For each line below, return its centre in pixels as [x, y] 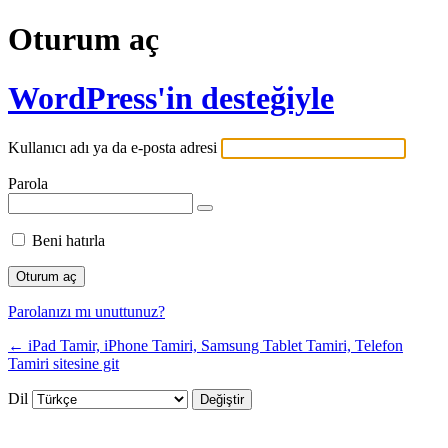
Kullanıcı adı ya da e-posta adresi [112, 148]
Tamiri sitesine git [63, 364]
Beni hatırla [68, 241]
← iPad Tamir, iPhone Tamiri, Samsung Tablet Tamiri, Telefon [205, 346]
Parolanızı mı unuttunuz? [86, 312]
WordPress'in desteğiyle [171, 97]
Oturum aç [83, 39]
